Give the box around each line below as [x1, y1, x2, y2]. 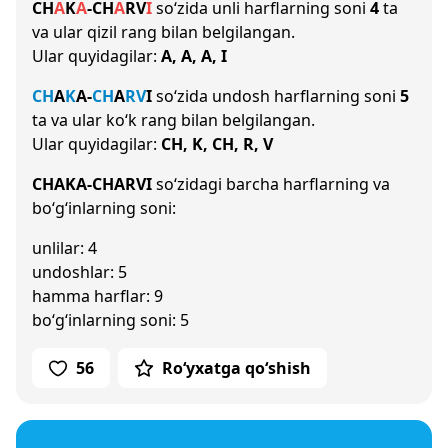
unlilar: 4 [32, 237, 97, 259]
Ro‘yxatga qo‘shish [162, 357, 311, 379]
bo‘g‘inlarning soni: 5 [32, 309, 189, 331]
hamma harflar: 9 [32, 285, 163, 307]
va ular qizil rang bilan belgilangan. [32, 21, 295, 43]
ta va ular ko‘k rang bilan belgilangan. [32, 109, 315, 131]
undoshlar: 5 [32, 261, 127, 283]
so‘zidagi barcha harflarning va [152, 173, 390, 195]
